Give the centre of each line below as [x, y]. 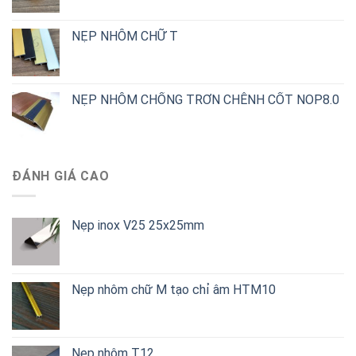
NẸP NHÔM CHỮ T [125, 37]
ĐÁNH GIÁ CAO [61, 176]
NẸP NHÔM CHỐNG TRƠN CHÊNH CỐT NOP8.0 [205, 100]
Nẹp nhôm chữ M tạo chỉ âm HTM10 [174, 289]
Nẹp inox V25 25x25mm [138, 225]
